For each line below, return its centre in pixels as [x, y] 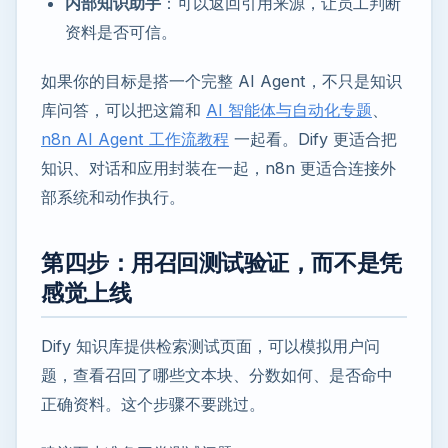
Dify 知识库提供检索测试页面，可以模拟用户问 [210, 345]
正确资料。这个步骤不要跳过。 [153, 403]
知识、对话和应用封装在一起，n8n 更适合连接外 [218, 167]
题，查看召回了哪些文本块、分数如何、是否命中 [217, 374]
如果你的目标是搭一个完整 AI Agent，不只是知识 [221, 80]
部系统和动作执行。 [113, 196]
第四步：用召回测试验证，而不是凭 [221, 262]
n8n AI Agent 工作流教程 [135, 138]
